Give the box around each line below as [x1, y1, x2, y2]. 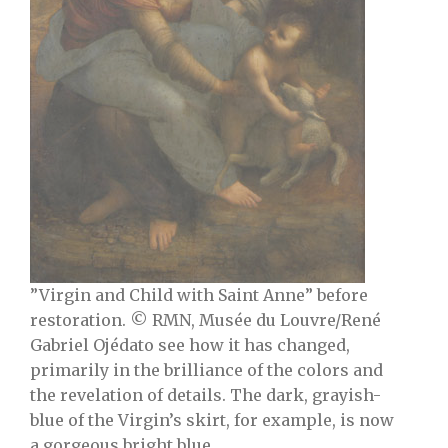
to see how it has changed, [138, 335, 350, 355]
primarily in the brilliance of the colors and [30, 360, 383, 380]
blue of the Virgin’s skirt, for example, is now [30, 410, 394, 430]
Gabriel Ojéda [30, 335, 138, 355]
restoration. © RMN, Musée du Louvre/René [30, 310, 381, 330]
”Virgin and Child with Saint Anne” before [30, 285, 368, 305]
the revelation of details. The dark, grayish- [30, 385, 381, 405]
